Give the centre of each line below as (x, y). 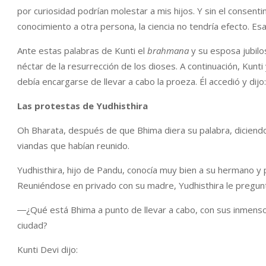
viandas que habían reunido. (73, 145)
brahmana (168, 50)
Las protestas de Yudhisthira (83, 106)
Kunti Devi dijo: (47, 249)
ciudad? (32, 225)
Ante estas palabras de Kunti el (82, 50)
